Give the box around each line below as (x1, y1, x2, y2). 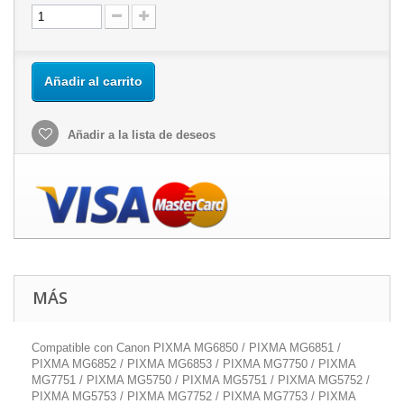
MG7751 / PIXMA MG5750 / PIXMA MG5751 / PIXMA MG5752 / (32, 372, 370, 387)
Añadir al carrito (44, 73, 142, 88)
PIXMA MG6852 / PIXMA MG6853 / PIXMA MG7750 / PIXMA (32, 356, 355, 371)
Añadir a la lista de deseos (64, 127, 216, 142)
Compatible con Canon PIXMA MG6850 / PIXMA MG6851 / (32, 340, 341, 354)
